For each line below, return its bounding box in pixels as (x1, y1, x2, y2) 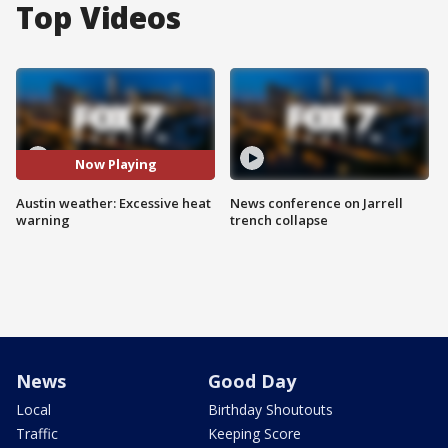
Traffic (16, 423, 58, 443)
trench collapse (230, 210, 328, 229)
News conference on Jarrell (230, 193, 403, 212)
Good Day (208, 368, 296, 393)
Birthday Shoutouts (208, 399, 333, 419)
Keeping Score (208, 423, 301, 443)
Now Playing (74, 155, 157, 174)
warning (16, 210, 70, 229)
